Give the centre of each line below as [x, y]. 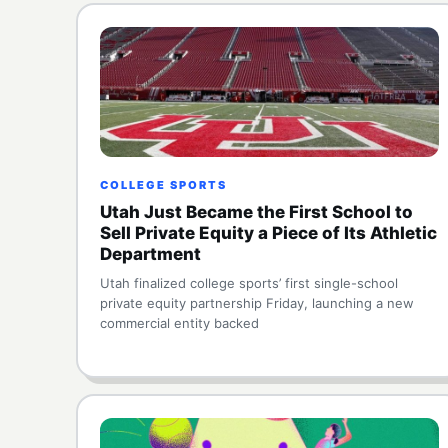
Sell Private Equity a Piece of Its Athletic [268, 233]
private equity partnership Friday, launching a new [257, 303]
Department [150, 254]
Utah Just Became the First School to [256, 212]
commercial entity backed [179, 323]
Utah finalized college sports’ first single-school [249, 283]
